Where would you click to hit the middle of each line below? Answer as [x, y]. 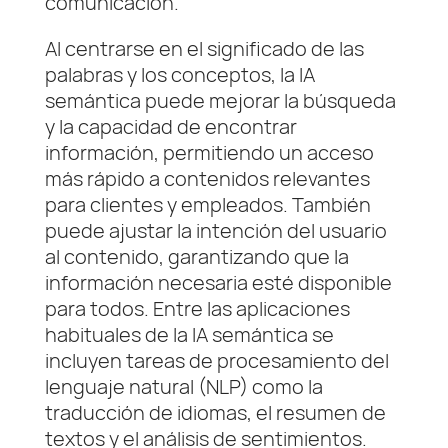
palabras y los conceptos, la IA [179, 75]
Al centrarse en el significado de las [204, 49]
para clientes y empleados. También [207, 205]
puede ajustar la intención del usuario [215, 231]
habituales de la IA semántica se [189, 335]
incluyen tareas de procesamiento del [216, 361]
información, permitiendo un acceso [209, 153]
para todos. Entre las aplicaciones [197, 309]
